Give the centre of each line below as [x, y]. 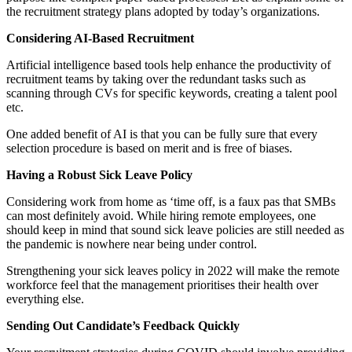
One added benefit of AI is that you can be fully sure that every [162, 134]
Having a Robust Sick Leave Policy [99, 174]
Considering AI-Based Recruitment [100, 38]
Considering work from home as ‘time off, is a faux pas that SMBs [171, 201]
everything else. [45, 299]
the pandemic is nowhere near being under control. [132, 244]
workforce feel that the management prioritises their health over [162, 284]
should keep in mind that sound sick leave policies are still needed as [175, 229]
